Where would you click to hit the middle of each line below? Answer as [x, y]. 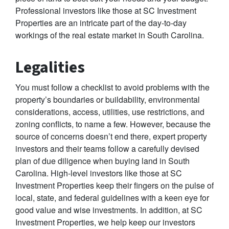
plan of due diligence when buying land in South [102, 161]
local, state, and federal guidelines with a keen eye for [112, 198]
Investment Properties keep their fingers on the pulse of [114, 186]
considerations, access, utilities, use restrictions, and [110, 112]
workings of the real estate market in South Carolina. [111, 35]
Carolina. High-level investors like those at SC [99, 173]
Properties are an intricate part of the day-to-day [101, 23]
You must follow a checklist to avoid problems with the [112, 87]
